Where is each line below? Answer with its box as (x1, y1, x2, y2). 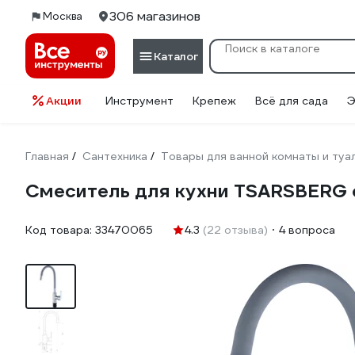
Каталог (154, 48, 198, 63)
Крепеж (193, 94, 236, 108)
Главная (25, 149, 69, 163)
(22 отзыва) (203, 223, 268, 237)
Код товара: (25, 223, 95, 237)
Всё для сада (255, 94, 328, 108)
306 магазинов (109, 8, 200, 25)
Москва (43, 10, 82, 23)
